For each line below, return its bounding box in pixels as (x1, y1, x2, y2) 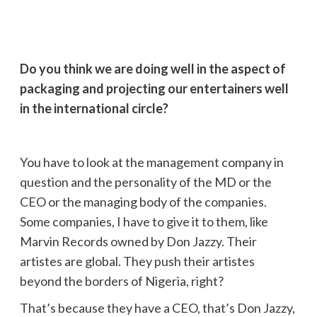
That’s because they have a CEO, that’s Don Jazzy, (19, 299, 295, 316)
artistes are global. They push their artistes (19, 253, 255, 269)
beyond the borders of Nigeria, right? (19, 272, 224, 289)
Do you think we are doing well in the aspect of (19, 60, 286, 76)
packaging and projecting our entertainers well (19, 80, 289, 96)
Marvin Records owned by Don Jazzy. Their (19, 233, 257, 249)
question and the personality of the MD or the (19, 173, 272, 190)
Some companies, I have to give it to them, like (19, 213, 268, 229)
